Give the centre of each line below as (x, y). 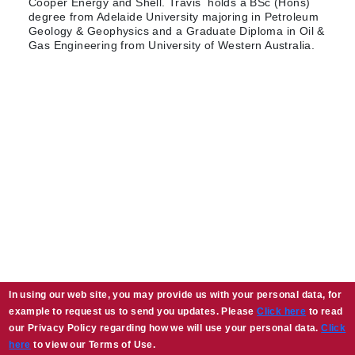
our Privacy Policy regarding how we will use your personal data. (165, 328)
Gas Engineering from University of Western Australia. (172, 46)
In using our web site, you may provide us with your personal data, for (176, 295)
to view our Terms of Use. (93, 345)
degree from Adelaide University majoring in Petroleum (174, 17)
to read (324, 311)
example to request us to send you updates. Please (133, 311)
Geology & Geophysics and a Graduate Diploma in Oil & (177, 31)
